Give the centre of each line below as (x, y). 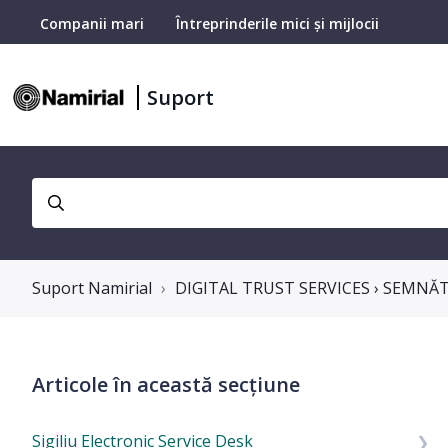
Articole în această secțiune (166, 384)
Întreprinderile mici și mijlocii (277, 23)
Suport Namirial (92, 288)
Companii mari (92, 23)
